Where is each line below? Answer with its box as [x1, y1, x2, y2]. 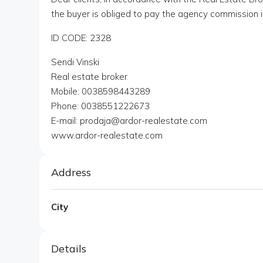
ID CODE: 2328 [51, 32, 111, 44]
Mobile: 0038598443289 [51, 86, 150, 97]
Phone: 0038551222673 [51, 100, 150, 112]
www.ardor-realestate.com [51, 130, 163, 141]
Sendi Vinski [51, 56, 99, 68]
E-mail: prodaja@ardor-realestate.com [51, 115, 207, 127]
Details [51, 242, 86, 256]
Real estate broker [51, 71, 127, 83]
